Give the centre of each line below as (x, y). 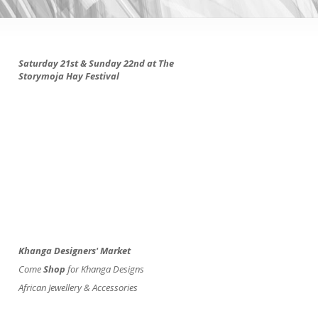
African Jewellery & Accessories (78, 288)
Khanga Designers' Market (75, 251)
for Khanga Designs (105, 269)
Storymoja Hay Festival (69, 76)
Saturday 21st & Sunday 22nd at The (96, 64)
